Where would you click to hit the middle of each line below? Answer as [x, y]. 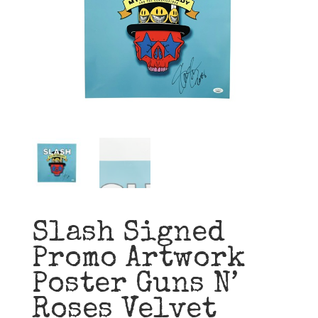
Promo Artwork [138, 260]
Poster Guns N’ [135, 286]
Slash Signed [128, 235]
